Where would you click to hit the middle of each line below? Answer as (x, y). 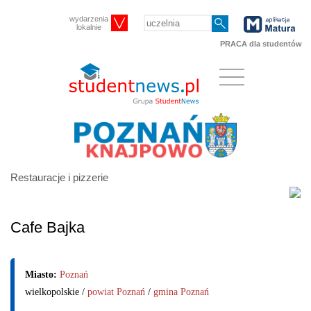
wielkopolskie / (56, 292)
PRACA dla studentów (261, 43)
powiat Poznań (116, 292)
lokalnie (89, 27)
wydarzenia (89, 19)
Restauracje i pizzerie (59, 178)
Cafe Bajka (48, 228)
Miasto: (42, 275)
